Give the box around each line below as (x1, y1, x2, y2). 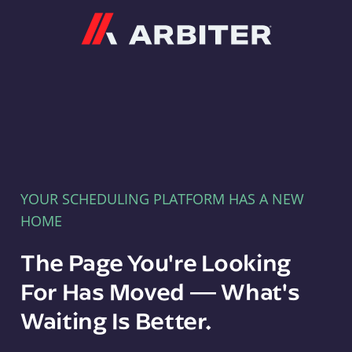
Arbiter (272, 13, 317, 31)
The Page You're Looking (20, 247, 291, 277)
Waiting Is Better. (20, 305, 211, 335)
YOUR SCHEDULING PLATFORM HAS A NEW (20, 189, 304, 208)
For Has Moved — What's (20, 276, 300, 306)
